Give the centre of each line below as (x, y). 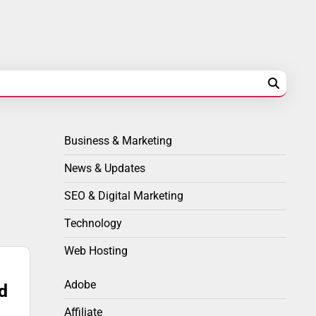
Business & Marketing (118, 141)
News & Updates (105, 169)
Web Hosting (96, 251)
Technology (93, 224)
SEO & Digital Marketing (124, 196)
